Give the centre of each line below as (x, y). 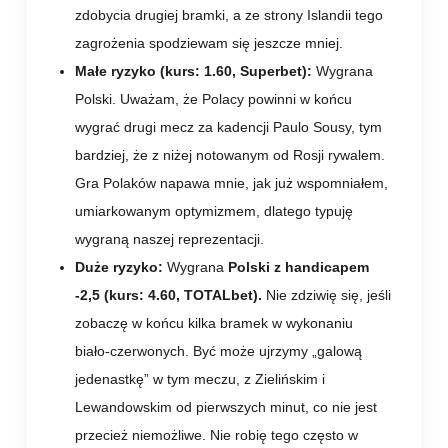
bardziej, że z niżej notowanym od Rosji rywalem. (230, 154)
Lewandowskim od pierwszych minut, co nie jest (226, 406)
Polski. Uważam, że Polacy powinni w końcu (213, 98)
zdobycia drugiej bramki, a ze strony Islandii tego (229, 14)
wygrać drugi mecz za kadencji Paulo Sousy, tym (228, 126)
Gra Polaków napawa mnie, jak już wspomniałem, (231, 182)
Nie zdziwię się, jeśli (328, 294)
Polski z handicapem (298, 266)
